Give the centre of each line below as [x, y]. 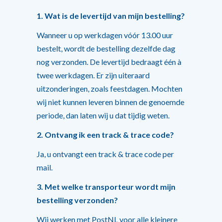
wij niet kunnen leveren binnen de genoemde [111, 102]
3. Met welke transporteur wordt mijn [106, 187]
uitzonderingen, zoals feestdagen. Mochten [110, 88]
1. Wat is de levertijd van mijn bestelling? [111, 16]
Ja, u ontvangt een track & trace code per [105, 154]
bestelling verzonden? [77, 200]
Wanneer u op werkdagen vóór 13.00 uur [105, 35]
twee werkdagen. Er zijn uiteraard [93, 75]
